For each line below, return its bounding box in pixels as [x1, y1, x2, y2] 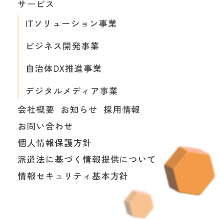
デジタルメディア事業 [25, 84, 118, 97]
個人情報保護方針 [17, 136, 92, 149]
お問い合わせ [17, 119, 73, 132]
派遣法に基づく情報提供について [17, 153, 157, 166]
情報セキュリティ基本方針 [17, 169, 129, 182]
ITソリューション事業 [25, 16, 117, 29]
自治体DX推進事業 [25, 61, 102, 74]
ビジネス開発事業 [25, 39, 100, 52]
